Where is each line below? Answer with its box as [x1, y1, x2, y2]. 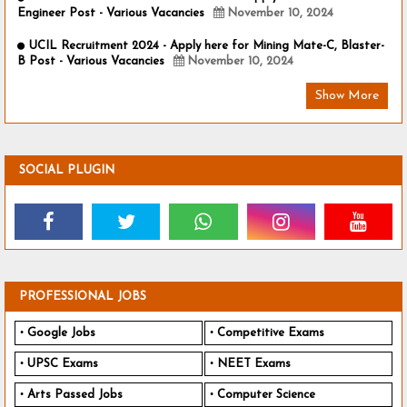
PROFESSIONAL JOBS [19, 291, 146, 303]
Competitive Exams [217, 327, 324, 340]
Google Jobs [27, 327, 95, 340]
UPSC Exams [27, 358, 98, 371]
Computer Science [217, 389, 315, 402]
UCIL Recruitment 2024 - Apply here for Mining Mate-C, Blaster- [29, 39, 384, 52]
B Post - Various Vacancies [17, 55, 164, 68]
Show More [315, 89, 379, 104]
